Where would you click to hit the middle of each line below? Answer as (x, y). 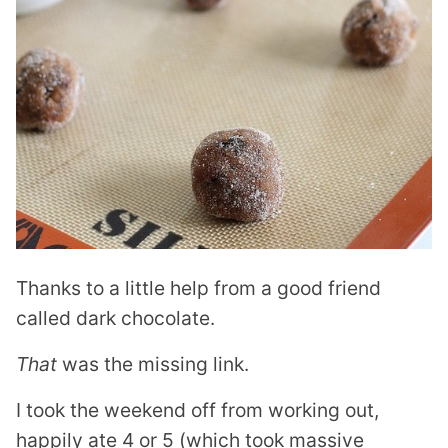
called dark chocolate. (115, 317)
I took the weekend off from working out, (197, 409)
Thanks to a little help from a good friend (198, 287)
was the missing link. (153, 363)
